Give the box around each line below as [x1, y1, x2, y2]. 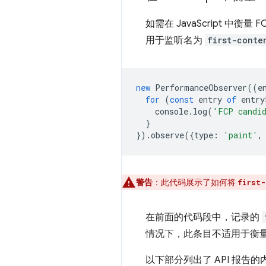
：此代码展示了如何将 [153, 176, 237, 188]
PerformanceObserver [155, 81, 247, 93]
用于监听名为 [145, 34, 205, 46]
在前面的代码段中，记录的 [145, 211, 262, 223]
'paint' [223, 129, 258, 141]
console [155, 105, 188, 117]
